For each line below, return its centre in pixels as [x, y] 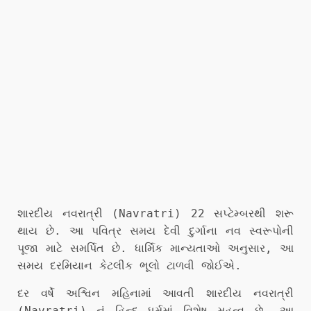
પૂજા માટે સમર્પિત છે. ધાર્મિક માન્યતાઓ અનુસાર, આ [155, 248]
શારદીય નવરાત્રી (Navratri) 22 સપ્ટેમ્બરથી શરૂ [155, 213]
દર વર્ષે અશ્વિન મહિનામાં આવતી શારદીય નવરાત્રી [155, 293]
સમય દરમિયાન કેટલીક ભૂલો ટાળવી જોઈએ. [129, 266]
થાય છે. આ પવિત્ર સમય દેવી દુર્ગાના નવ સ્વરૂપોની [155, 231]
